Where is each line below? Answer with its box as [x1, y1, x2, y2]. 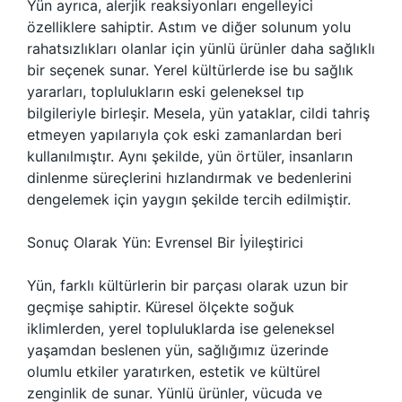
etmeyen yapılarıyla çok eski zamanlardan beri [27, 126, 342, 144]
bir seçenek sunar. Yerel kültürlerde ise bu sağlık [27, 61, 354, 79]
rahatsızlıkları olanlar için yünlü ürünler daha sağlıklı [27, 39, 375, 57]
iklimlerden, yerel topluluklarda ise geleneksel [27, 319, 335, 337]
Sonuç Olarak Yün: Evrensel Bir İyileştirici [27, 233, 303, 251]
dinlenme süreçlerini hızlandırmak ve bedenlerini [27, 169, 352, 187]
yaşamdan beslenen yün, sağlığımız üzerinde [27, 341, 328, 359]
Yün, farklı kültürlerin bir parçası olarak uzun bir [27, 276, 348, 294]
